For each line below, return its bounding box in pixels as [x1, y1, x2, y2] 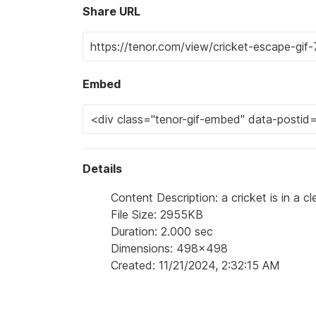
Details [83, 162, 122, 176]
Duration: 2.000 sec [111, 224, 213, 238]
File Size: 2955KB [111, 207, 203, 221]
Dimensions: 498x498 [111, 241, 228, 255]
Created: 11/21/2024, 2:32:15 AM [111, 258, 280, 272]
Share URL [83, 4, 140, 18]
